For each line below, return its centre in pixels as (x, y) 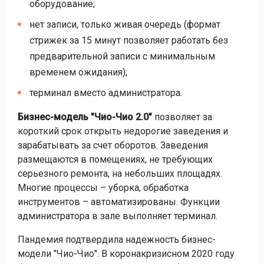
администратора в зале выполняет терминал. (118, 216)
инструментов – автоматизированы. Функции (119, 202)
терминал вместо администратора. (106, 93)
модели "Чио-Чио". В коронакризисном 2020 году (126, 254)
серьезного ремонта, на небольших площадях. (120, 174)
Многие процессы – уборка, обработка (103, 188)
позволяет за (182, 117)
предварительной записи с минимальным (122, 56)
